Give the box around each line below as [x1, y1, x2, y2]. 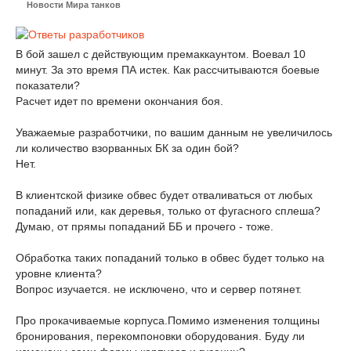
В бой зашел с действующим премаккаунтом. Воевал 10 [16, 48, 306, 60]
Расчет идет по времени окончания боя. [16, 95, 223, 107]
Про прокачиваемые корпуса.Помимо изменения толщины [16, 314, 320, 327]
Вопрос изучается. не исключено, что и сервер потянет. [16, 283, 302, 295]
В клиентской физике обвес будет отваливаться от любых [16, 189, 313, 201]
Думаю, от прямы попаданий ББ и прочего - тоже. [16, 220, 273, 233]
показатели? [16, 79, 80, 92]
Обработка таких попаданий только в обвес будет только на [16, 251, 324, 264]
